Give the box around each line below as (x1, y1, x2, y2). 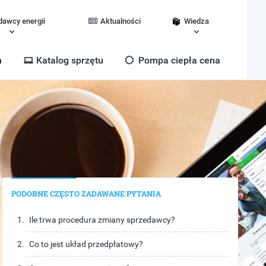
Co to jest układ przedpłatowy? (29, 239, 144, 249)
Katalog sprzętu (36, 55, 103, 66)
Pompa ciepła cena (136, 55, 220, 66)
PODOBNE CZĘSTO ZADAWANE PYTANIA (11, 188, 161, 199)
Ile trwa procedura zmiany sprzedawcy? (29, 215, 176, 224)
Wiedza (184, 17, 209, 26)
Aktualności (100, 17, 141, 26)
